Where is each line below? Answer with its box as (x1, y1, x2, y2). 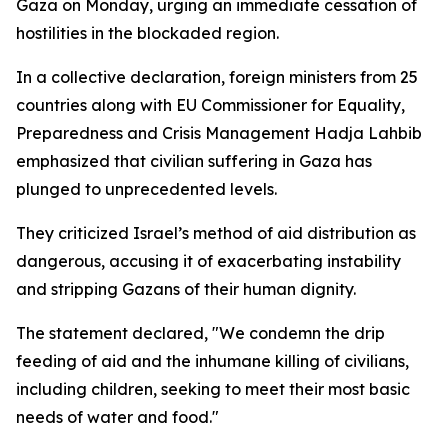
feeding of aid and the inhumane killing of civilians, (16, 351, 409, 371)
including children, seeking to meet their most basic (16, 379, 410, 399)
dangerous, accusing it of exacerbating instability (16, 251, 401, 271)
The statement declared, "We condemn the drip (16, 323, 385, 343)
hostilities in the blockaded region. (16, 23, 279, 43)
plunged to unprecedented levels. (16, 179, 277, 199)
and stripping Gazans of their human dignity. (16, 279, 356, 299)
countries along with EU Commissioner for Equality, (16, 95, 405, 115)
